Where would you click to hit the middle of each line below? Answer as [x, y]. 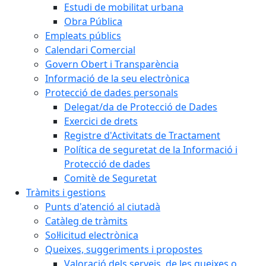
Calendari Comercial [90, 50]
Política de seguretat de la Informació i [151, 150]
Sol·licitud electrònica [92, 235]
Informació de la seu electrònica [117, 78]
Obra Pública [93, 21]
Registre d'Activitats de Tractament [142, 135]
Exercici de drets [101, 121]
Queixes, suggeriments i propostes [124, 249]
